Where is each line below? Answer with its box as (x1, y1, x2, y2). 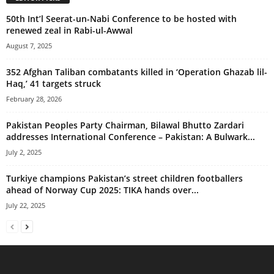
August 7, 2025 (6, 41, 52, 51)
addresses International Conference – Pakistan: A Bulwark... (6, 131, 255, 143)
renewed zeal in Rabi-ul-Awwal (6, 24, 133, 37)
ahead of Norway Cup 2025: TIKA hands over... (6, 184, 199, 196)
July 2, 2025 (6, 147, 42, 157)
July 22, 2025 (6, 201, 45, 210)
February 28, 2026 (6, 94, 62, 104)
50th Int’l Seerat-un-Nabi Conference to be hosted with (6, 13, 237, 25)
